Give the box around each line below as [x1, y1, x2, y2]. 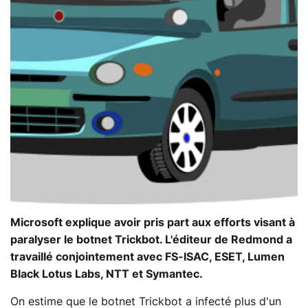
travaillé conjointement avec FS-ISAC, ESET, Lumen [10, 251, 285, 263]
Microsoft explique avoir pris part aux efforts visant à [10, 217, 295, 228]
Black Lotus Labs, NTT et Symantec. [10, 268, 203, 280]
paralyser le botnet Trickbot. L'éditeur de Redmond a [10, 234, 292, 245]
